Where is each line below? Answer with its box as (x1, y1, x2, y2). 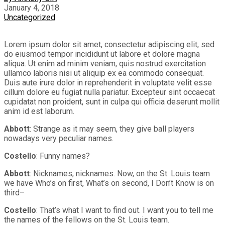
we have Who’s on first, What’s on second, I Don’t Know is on (4, 178, 214, 188)
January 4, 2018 (4, 3, 59, 13)
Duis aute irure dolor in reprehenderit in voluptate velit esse (4, 77, 212, 87)
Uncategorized (4, 12, 55, 22)
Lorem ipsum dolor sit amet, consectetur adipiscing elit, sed (4, 39, 214, 49)
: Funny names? (36, 151, 90, 161)
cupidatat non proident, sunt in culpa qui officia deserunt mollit (4, 96, 219, 106)
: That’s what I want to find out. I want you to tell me (36, 205, 213, 215)
